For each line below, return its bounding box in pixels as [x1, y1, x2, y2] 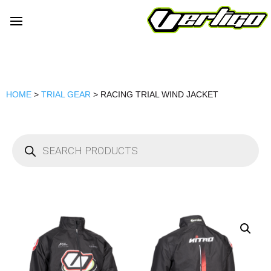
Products [11, 132, 51, 144]
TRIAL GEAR [41, 90, 91, 100]
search [11, 141, 41, 152]
